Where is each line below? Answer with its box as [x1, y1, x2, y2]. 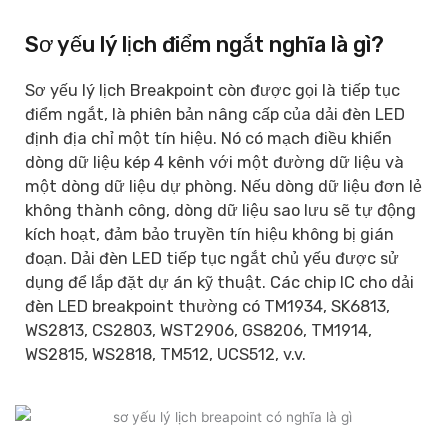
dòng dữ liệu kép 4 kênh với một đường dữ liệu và [25, 153, 404, 172]
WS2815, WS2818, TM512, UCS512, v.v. [25, 345, 306, 364]
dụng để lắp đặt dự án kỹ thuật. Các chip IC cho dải [25, 273, 414, 292]
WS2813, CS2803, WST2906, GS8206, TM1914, [25, 321, 372, 340]
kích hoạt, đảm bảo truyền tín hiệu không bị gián [25, 225, 394, 244]
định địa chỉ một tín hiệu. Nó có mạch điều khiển [25, 129, 392, 148]
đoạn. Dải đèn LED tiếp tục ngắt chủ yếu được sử [25, 249, 399, 268]
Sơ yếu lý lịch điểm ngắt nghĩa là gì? [25, 32, 384, 57]
